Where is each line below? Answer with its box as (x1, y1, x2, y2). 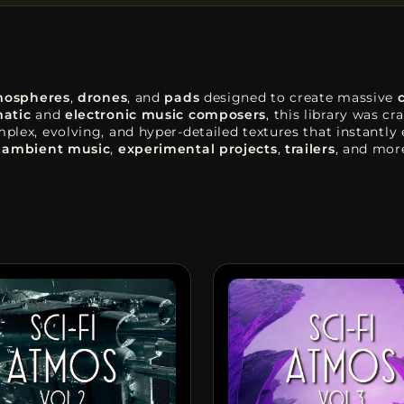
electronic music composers (64, 106, 267, 123)
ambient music (2, 140, 111, 157)
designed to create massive (199, 88, 398, 106)
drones (78, 88, 128, 106)
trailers (284, 140, 335, 157)
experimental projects (117, 140, 278, 157)
